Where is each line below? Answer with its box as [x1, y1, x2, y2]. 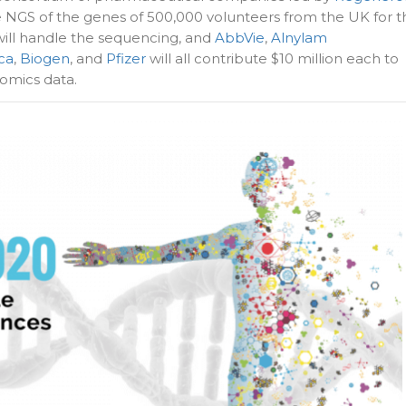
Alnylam [271, 29, 327, 47]
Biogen [20, 50, 70, 68]
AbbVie [215, 29, 265, 47]
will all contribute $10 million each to [146, 50, 399, 68]
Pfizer [106, 50, 146, 68]
